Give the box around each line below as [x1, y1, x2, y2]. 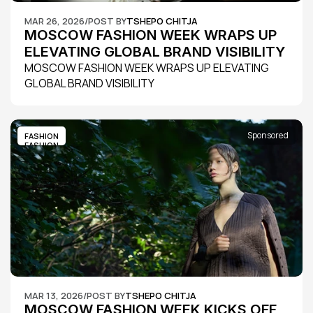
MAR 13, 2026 [24, 289, 83, 302]
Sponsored [247, 129, 289, 141]
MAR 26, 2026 [24, 15, 85, 27]
